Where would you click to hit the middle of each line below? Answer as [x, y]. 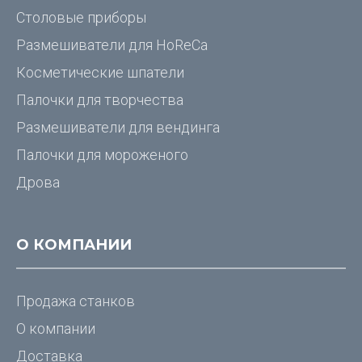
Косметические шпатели [100, 72]
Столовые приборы [81, 17]
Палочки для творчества [100, 100]
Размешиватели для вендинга [118, 127]
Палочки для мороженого [102, 155]
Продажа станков [76, 301]
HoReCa [182, 45]
